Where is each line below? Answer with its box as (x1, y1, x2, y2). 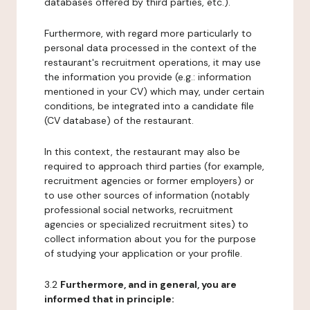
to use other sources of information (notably (44, 189, 250, 201)
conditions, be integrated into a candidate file (44, 100, 254, 112)
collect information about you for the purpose (44, 232, 256, 245)
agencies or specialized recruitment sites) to (44, 218, 248, 230)
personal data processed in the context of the (44, 42, 257, 54)
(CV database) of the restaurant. (44, 114, 194, 127)
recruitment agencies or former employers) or (44, 174, 254, 187)
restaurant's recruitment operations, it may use (44, 56, 261, 69)
